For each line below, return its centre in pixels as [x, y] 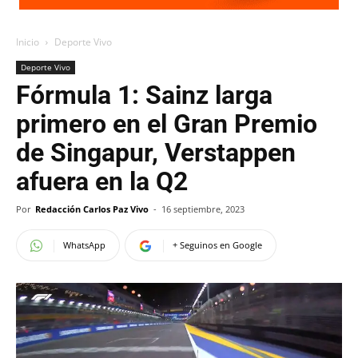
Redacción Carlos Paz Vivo [92, 209]
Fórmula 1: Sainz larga [144, 95]
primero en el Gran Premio [167, 124]
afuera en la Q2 [102, 181]
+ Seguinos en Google [217, 245]
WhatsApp [84, 245]
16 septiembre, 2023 [203, 209]
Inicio [28, 42]
